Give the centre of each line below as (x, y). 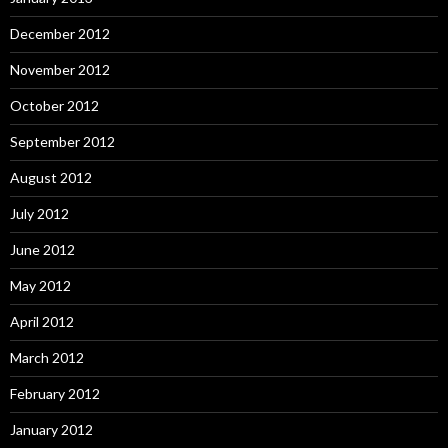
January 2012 (51, 430)
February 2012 (55, 394)
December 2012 (60, 34)
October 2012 (54, 106)
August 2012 (51, 178)
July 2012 (39, 214)
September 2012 (62, 142)
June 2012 (42, 250)
